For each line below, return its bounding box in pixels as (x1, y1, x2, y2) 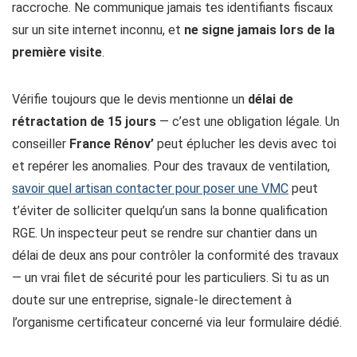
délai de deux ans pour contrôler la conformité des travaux (12, 248, 339, 264)
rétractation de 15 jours (12, 114, 156, 130)
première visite (12, 45, 102, 61)
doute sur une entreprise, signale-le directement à (12, 292, 292, 308)
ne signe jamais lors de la (184, 22, 335, 38)
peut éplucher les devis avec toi (154, 136, 336, 152)
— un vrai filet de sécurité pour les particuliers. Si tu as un (12, 270, 329, 286)
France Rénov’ (69, 136, 154, 152)
